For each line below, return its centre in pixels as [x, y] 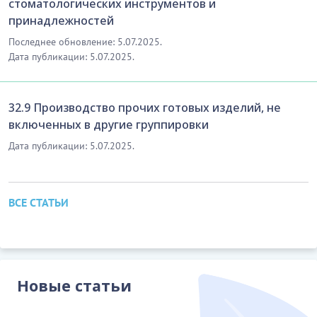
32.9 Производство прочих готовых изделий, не [145, 107]
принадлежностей [61, 20]
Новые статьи [74, 285]
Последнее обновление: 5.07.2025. [85, 41]
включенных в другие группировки [109, 124]
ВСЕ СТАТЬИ [39, 202]
